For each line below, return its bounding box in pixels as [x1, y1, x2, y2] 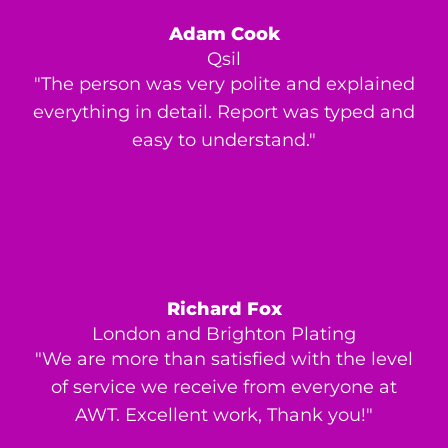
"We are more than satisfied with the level [35, 348, 413, 371]
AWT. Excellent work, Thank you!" [75, 404, 373, 427]
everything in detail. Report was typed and [33, 101, 415, 124]
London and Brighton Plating [92, 323, 356, 346]
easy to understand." [132, 129, 316, 152]
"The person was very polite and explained [33, 73, 415, 96]
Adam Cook [168, 23, 280, 46]
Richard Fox [166, 298, 282, 321]
